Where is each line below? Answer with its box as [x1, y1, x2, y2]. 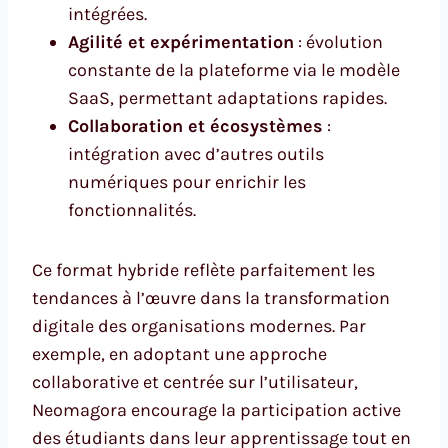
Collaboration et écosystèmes [68, 114, 323, 137]
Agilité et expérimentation [68, 30, 294, 53]
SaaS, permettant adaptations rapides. [68, 86, 387, 109]
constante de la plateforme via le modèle [68, 58, 400, 81]
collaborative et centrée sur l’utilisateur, [32, 370, 358, 393]
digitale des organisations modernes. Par [32, 314, 366, 337]
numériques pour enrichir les [68, 170, 306, 193]
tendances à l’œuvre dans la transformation [32, 286, 390, 309]
